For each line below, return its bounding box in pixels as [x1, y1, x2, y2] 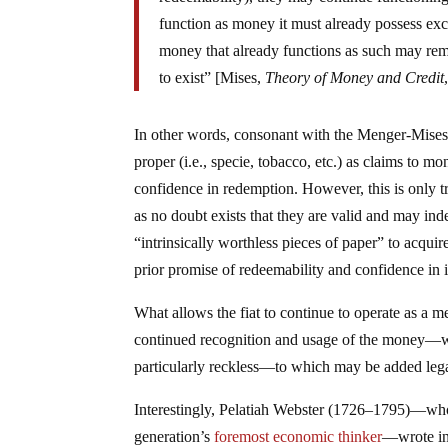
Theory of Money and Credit [265, 69, 445, 87]
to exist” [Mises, [159, 69, 266, 87]
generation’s [134, 428, 215, 446]
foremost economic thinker [214, 428, 383, 446]
